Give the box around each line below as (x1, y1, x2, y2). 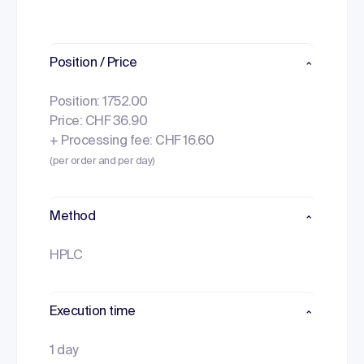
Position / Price (50, 57, 137, 70)
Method (50, 210, 96, 223)
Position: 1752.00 (50, 96, 148, 109)
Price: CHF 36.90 (50, 115, 148, 128)
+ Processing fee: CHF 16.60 (50, 135, 214, 148)
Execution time (50, 305, 136, 318)
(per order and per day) (50, 156, 155, 167)
